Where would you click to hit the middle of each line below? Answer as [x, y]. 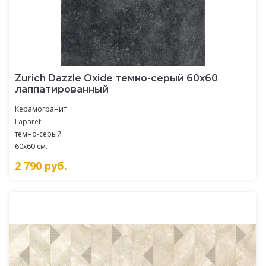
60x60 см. [31, 146]
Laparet [28, 121]
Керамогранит [41, 109]
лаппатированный [62, 89]
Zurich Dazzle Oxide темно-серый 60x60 [116, 78]
